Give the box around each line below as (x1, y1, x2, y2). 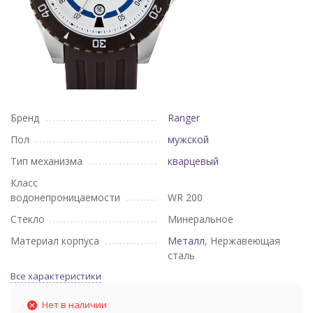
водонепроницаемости (10, 191, 120, 204)
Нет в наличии (42, 298, 107, 311)
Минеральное (168, 212, 233, 226)
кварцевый (168, 154, 219, 168)
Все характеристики (10, 270, 101, 282)
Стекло (10, 212, 45, 226)
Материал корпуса (10, 234, 99, 247)
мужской (168, 133, 209, 146)
